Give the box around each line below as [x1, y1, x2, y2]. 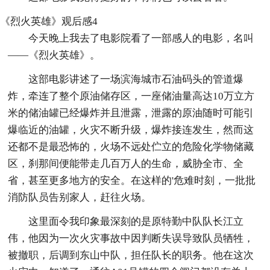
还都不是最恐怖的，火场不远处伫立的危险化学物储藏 [8, 140, 254, 152]
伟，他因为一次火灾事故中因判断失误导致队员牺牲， [8, 232, 254, 244]
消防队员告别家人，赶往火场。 [8, 191, 152, 203]
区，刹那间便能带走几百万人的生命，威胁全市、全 [8, 157, 244, 169]
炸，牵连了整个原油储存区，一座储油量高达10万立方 [8, 90, 255, 102]
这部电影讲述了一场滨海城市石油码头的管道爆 [28, 73, 244, 85]
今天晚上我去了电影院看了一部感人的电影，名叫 [28, 32, 254, 44]
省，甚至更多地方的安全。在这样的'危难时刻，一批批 [8, 174, 256, 186]
